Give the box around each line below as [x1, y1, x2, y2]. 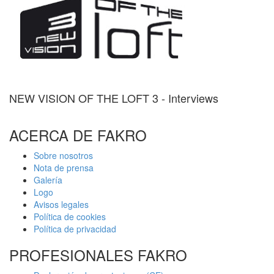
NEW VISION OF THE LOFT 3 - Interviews [9, 89, 218, 106]
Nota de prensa [34, 161, 94, 174]
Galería [34, 174, 62, 187]
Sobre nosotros [34, 149, 93, 162]
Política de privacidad [34, 223, 116, 235]
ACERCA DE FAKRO [9, 124, 147, 146]
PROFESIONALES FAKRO [9, 244, 187, 266]
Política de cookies [34, 210, 106, 223]
